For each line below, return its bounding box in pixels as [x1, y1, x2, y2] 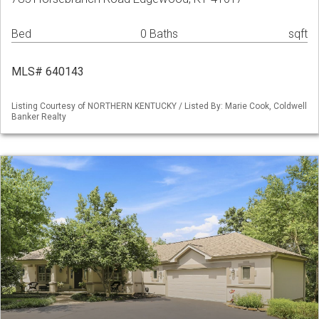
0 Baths [140, 27, 178, 41]
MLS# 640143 [11, 65, 84, 79]
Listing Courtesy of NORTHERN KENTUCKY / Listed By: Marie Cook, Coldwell [11, 101, 307, 112]
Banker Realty [11, 112, 66, 122]
